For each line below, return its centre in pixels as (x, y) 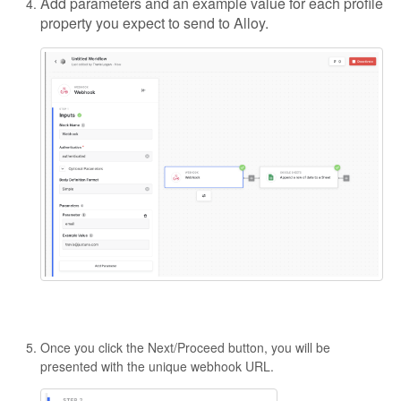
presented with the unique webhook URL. (161, 367)
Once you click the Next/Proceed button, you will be (185, 348)
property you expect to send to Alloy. (154, 22)
